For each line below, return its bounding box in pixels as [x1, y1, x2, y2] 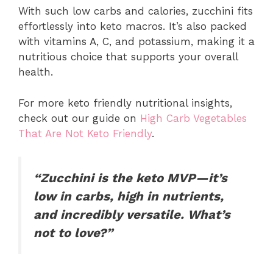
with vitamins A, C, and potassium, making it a [18, 35, 255, 48]
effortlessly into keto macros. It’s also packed [18, 20, 247, 33]
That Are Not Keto [18, 127, 109, 140]
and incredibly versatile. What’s [34, 207, 230, 222]
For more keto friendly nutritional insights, [18, 96, 232, 109]
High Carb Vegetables [140, 112, 247, 124]
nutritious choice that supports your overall [18, 51, 238, 63]
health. [18, 66, 53, 79]
